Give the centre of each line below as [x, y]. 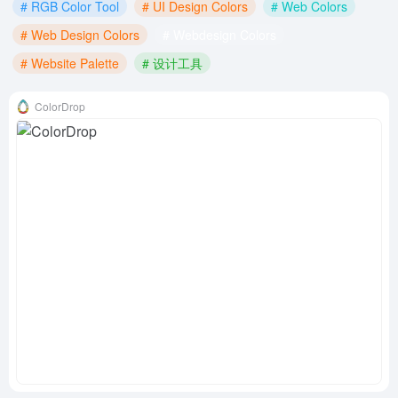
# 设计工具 [172, 63]
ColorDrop [60, 106]
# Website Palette [70, 63]
